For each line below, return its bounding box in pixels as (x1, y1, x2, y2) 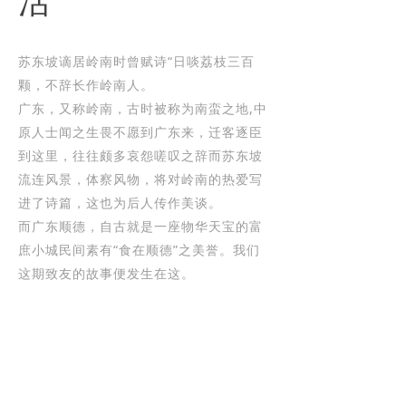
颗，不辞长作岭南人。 (18, 75, 154, 93)
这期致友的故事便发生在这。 (18, 264, 195, 282)
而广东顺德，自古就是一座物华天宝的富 (18, 217, 263, 235)
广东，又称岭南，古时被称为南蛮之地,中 (18, 99, 267, 117)
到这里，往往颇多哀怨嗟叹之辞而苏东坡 (18, 146, 263, 164)
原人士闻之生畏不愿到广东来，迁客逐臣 (18, 122, 263, 140)
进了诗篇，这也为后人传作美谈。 (18, 193, 222, 211)
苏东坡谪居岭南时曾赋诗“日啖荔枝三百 (18, 52, 255, 70)
